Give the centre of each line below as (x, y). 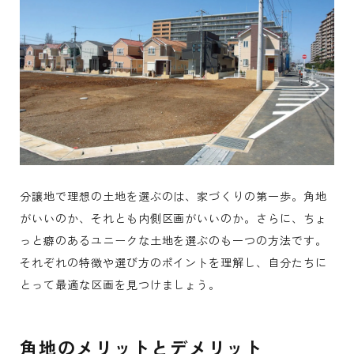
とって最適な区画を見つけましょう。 (121, 285)
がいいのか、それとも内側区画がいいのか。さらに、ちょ (173, 218)
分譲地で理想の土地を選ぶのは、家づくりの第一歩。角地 (173, 196)
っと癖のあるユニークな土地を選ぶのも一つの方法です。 (173, 241)
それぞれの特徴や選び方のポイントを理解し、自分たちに (173, 263)
